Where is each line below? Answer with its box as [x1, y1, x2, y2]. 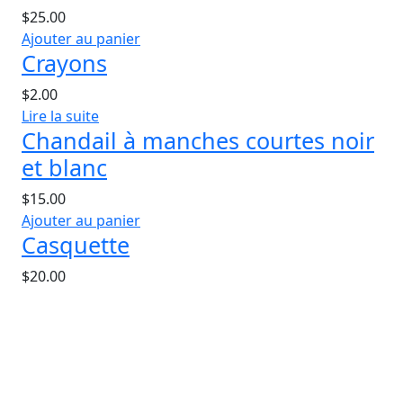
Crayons [22, 47, 107, 78]
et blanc [22, 151, 107, 183]
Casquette [22, 228, 130, 260]
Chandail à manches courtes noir [22, 124, 374, 156]
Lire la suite [22, 105, 99, 126]
